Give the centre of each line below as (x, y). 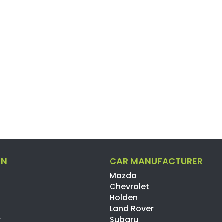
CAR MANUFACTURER (156, 161)
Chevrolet (130, 186)
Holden (124, 197)
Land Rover (132, 208)
